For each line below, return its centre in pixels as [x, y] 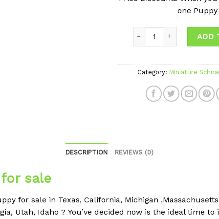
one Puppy [197, 10]
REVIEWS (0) [134, 152]
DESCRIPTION [87, 152]
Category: [153, 72]
